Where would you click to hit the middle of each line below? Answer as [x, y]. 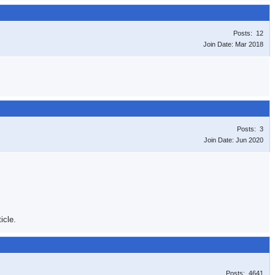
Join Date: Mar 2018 [233, 44]
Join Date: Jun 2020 [234, 140]
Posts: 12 [248, 33]
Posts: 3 [250, 129]
